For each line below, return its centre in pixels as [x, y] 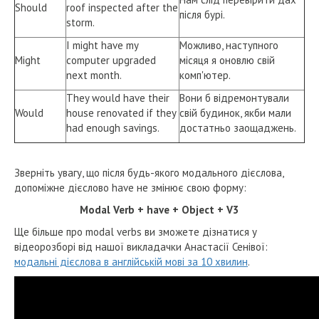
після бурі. [202, 14]
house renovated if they [121, 113]
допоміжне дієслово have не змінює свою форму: [130, 187]
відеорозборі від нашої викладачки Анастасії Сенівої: [141, 246]
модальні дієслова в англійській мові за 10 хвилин [131, 261]
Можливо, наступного [229, 45]
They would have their [118, 98]
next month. [94, 75]
